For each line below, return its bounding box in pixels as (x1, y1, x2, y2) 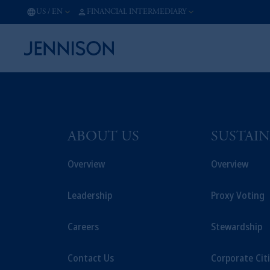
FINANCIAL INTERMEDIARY (87, 8, 186, 16)
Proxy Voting (211, 189, 265, 202)
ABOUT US (67, 130, 139, 145)
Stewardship (211, 220, 263, 233)
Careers (67, 220, 99, 233)
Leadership (67, 189, 112, 202)
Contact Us (67, 251, 114, 265)
